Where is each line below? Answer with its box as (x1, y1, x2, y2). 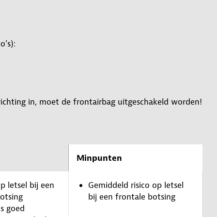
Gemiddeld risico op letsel (88, 179, 184, 190)
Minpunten (77, 152, 122, 163)
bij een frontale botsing (88, 191, 175, 202)
